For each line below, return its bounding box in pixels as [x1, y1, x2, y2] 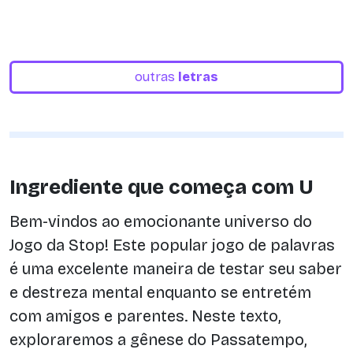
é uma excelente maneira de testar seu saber [9, 258, 342, 278]
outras [135, 69, 178, 84]
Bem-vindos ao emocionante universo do [9, 211, 312, 231]
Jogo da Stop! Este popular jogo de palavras [9, 235, 335, 255]
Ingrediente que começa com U [9, 176, 314, 199]
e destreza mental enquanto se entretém [9, 282, 311, 302]
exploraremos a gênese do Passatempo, [9, 329, 307, 349]
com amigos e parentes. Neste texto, [9, 306, 281, 325]
